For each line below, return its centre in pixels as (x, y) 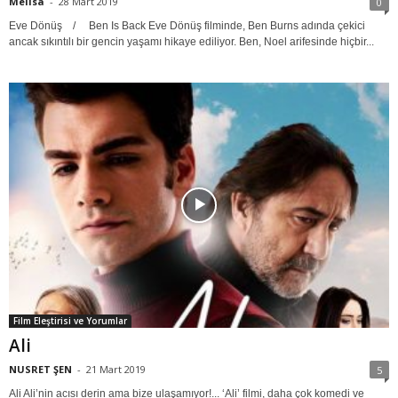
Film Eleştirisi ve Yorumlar (70, 321)
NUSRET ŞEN (40, 370)
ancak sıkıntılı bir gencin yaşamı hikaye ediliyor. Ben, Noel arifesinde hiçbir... (191, 41)
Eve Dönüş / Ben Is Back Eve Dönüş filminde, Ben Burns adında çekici (187, 25)
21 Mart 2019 (116, 370)
